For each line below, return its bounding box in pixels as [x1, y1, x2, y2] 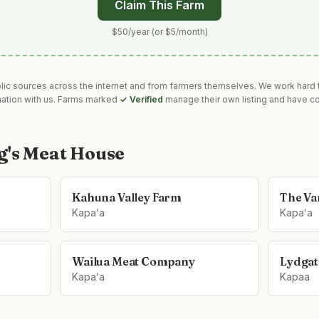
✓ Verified [120, 94, 163, 105]
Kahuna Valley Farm [72, 190, 182, 204]
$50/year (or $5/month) [111, 26, 208, 37]
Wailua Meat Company [72, 254, 195, 268]
